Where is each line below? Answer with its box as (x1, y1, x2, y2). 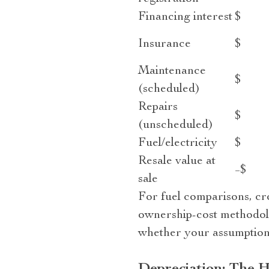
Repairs (138, 101, 178, 113)
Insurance (138, 38, 191, 50)
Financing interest (138, 11, 232, 23)
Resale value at (138, 156, 216, 168)
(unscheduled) (138, 119, 213, 131)
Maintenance (138, 65, 206, 77)
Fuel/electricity (138, 138, 217, 150)
